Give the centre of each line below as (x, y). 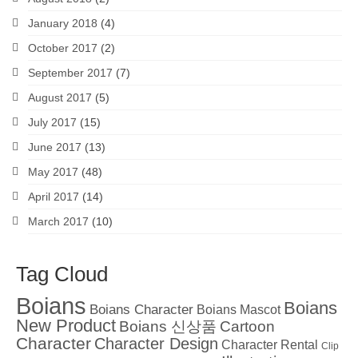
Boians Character (141, 310)
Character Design (156, 344)
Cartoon (247, 326)
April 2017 (54, 197)
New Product (66, 326)
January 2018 (63, 24)
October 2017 (63, 48)
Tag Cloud (62, 274)
